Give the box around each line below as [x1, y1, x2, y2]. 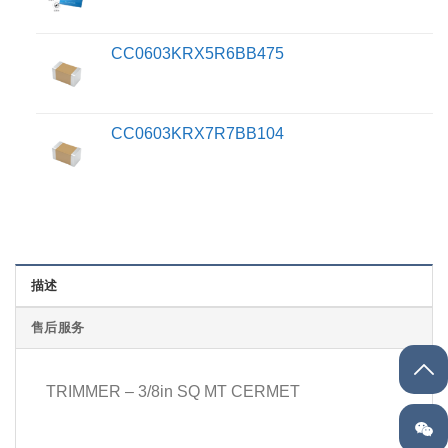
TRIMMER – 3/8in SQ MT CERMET [46, 383, 300, 401]
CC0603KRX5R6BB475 [110, 44, 284, 62]
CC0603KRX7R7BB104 [110, 124, 284, 142]
